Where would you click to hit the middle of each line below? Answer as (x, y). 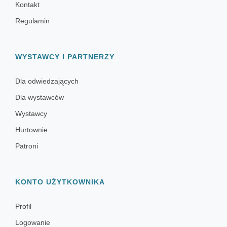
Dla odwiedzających (47, 81)
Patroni (27, 146)
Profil (23, 206)
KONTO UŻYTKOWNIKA (60, 182)
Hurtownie (31, 130)
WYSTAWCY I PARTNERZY (65, 57)
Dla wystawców (40, 98)
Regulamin (32, 21)
